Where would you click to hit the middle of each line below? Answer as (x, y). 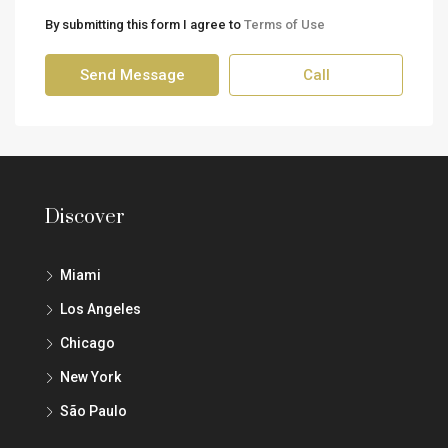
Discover (85, 218)
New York (90, 377)
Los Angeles (100, 309)
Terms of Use (284, 25)
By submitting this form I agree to (144, 25)
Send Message (132, 75)
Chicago (87, 343)
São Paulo (93, 411)
